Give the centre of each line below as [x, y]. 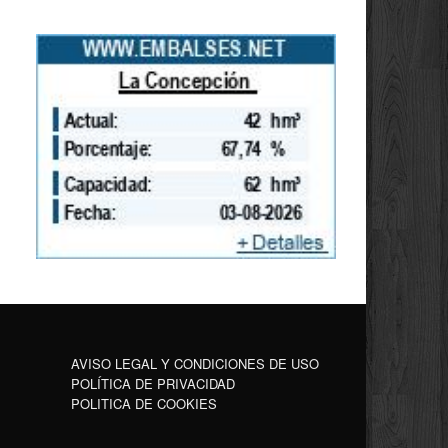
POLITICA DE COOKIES [144, 404]
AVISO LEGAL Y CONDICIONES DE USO [195, 364]
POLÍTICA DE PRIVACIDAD [153, 384]
